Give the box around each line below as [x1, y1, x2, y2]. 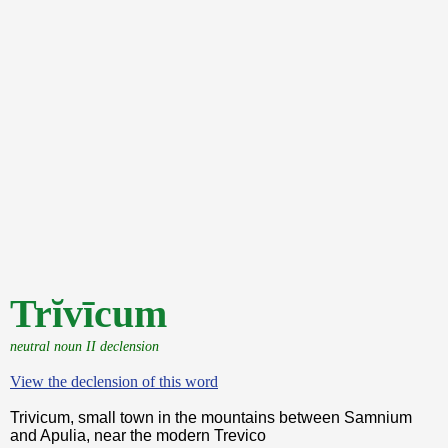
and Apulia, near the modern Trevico [10, 427, 266, 444]
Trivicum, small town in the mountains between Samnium [10, 409, 412, 426]
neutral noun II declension [10, 338, 159, 354]
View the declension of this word [10, 373, 218, 390]
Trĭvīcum [10, 291, 167, 336]
